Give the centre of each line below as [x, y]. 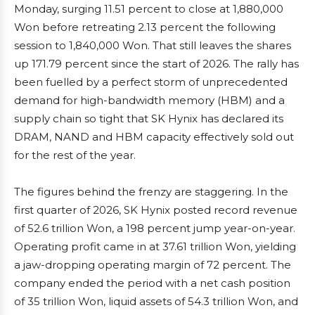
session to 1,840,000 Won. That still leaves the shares [153, 45]
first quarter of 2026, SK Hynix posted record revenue [156, 210]
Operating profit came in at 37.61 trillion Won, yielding [155, 246]
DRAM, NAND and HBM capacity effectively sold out [154, 137]
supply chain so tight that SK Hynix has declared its [149, 118]
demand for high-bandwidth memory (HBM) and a [149, 100]
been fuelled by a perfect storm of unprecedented [151, 82]
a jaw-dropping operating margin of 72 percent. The [153, 265]
